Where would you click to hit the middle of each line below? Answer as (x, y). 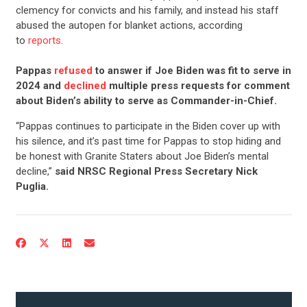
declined (85, 85)
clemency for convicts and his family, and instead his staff (147, 10)
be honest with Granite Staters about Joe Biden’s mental (142, 156)
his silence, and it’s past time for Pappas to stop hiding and (148, 141)
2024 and (39, 85)
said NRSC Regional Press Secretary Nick (156, 171)
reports (44, 40)
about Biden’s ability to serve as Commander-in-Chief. (147, 100)
